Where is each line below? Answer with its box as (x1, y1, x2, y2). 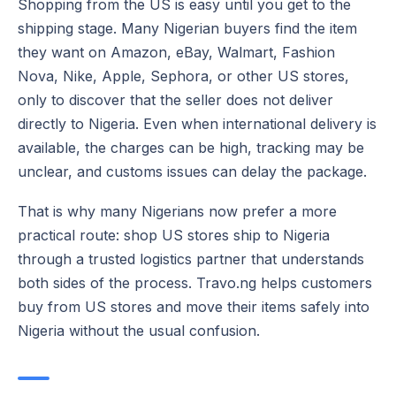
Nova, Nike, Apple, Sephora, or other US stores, (18, 66, 349, 85)
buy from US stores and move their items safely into (18, 297, 369, 316)
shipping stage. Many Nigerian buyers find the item (18, 19, 357, 37)
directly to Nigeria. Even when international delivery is (18, 114, 377, 133)
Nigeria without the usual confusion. (18, 321, 260, 339)
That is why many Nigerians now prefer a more (18, 202, 337, 220)
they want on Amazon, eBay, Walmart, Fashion (18, 42, 335, 61)
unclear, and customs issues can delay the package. (18, 162, 367, 180)
